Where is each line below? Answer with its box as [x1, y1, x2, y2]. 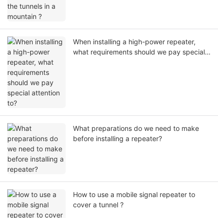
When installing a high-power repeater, [73, 37, 196, 46]
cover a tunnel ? [73, 200, 124, 209]
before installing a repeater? [73, 134, 162, 143]
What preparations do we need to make [73, 124, 199, 133]
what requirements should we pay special [73, 48, 205, 56]
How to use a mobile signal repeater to [73, 190, 195, 199]
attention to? [73, 58, 113, 67]
